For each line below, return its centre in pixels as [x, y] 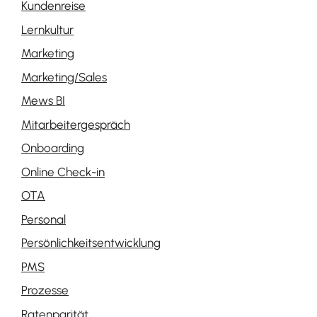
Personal [44, 219]
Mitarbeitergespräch [76, 124]
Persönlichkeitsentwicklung [91, 243]
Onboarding [53, 148]
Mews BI [43, 100]
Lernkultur [47, 29]
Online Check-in [63, 172]
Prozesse [45, 290]
